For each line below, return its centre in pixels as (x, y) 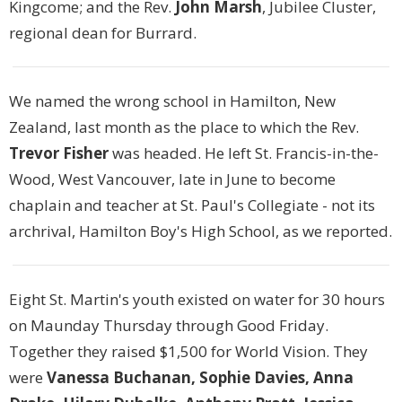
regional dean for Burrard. (103, 32)
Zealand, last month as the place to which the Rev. (184, 127)
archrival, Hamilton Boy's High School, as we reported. (201, 231)
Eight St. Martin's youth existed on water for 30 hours (197, 299)
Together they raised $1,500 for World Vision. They (188, 351)
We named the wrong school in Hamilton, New (172, 100)
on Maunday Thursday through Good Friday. (169, 325)
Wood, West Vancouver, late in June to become (172, 179)
